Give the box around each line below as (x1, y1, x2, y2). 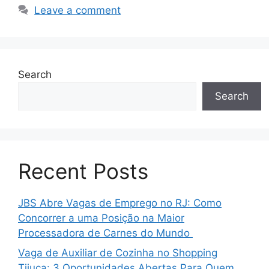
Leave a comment (34, 4, 121, 16)
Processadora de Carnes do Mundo (18, 226, 193, 239)
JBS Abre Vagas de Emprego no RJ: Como (18, 196, 222, 209)
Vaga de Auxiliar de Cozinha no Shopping (18, 247, 217, 259)
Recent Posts (18, 158, 148, 184)
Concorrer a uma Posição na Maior (18, 211, 184, 224)
